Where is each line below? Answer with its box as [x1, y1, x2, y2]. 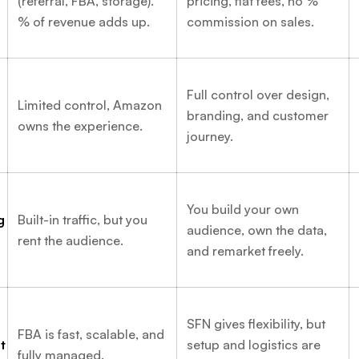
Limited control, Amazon [18, 96, 162, 113]
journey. [187, 127, 233, 144]
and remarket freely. [187, 242, 304, 259]
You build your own [187, 200, 299, 217]
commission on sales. [187, 13, 314, 30]
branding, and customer [187, 107, 329, 123]
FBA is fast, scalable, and [18, 325, 164, 342]
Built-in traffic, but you [18, 211, 147, 228]
